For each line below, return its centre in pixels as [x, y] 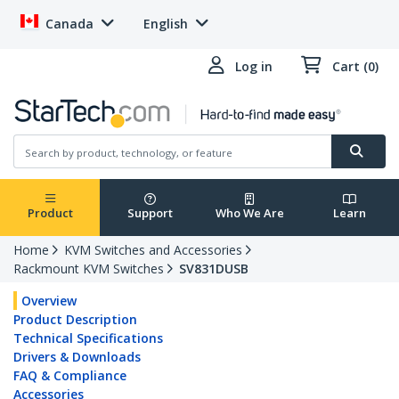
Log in [254, 66]
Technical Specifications [88, 338]
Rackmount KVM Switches [89, 269]
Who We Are [249, 213]
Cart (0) [355, 66]
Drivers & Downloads [77, 357]
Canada [69, 24]
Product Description [75, 320]
